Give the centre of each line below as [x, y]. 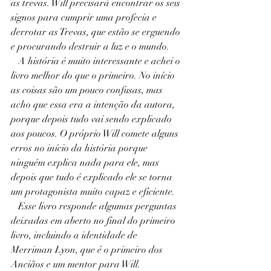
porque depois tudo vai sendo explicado [93, 119]
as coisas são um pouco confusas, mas [88, 90]
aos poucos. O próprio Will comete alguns [96, 134]
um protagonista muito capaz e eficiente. [93, 192]
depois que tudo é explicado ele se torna [93, 177]
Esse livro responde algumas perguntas [15, 206]
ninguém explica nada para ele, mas [86, 163]
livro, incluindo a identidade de [75, 235]
